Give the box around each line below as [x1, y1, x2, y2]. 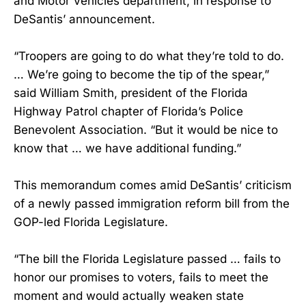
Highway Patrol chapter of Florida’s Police [14, 104, 243, 118]
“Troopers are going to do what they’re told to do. [14, 48, 284, 63]
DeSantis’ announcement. [14, 12, 155, 26]
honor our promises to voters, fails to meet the [14, 270, 268, 285]
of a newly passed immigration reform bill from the [14, 197, 290, 211]
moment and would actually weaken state [14, 289, 244, 303]
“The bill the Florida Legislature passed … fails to [14, 252, 281, 266]
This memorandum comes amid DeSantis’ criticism [14, 178, 292, 193]
